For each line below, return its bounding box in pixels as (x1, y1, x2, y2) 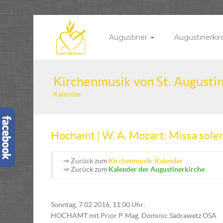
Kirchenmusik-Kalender (109, 157, 183, 165)
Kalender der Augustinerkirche (109, 165, 205, 173)
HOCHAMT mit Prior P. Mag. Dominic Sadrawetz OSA (51, 212, 217, 220)
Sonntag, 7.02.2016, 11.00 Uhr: (51, 201, 145, 209)
